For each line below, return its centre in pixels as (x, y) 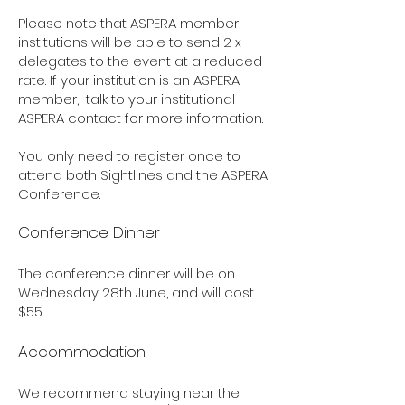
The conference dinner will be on (127, 273)
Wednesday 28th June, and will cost (136, 292)
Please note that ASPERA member (128, 23)
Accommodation (84, 352)
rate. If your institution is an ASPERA (129, 80)
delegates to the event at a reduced (140, 61)
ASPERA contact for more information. (142, 118)
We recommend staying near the (129, 393)
